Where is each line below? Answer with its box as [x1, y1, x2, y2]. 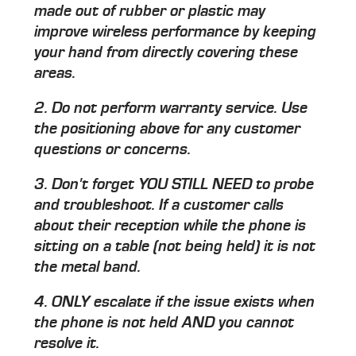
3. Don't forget [34, 175, 139, 193]
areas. [34, 64, 76, 82]
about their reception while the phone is [34, 216, 307, 234]
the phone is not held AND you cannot [34, 313, 295, 331]
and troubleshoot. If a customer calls [34, 195, 284, 214]
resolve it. [34, 334, 100, 352]
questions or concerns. [34, 140, 192, 158]
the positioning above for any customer [34, 119, 301, 137]
